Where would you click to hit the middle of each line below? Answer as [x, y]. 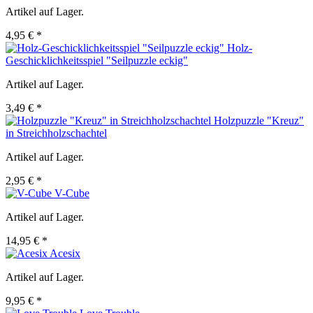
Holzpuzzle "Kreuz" [259, 121]
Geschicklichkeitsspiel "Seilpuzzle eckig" [97, 61]
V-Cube [72, 194]
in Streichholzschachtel [56, 133]
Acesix [65, 254]
